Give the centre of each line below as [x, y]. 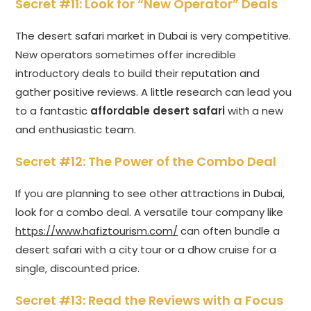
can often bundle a [229, 231]
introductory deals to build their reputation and [138, 74]
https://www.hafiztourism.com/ [97, 231]
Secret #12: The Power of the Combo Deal [146, 162]
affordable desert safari [158, 111]
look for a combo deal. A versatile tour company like [150, 212]
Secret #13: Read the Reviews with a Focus [150, 301]
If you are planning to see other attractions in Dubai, [150, 194]
